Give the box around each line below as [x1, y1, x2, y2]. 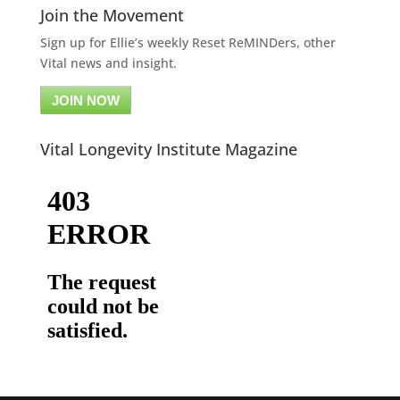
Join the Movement [39, 4, 184, 26]
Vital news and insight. [39, 54, 177, 71]
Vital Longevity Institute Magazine [39, 137, 297, 160]
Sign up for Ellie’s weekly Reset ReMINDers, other [39, 33, 336, 51]
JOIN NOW [51, 92, 120, 108]
